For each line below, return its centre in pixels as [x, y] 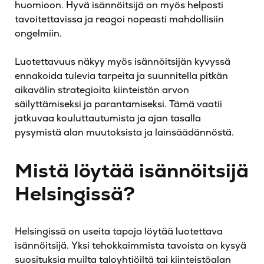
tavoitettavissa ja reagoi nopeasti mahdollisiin [119, 19]
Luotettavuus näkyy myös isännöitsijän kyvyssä [123, 61]
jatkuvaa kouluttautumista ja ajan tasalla [108, 118]
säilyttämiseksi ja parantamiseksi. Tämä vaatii [118, 104]
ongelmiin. [38, 33]
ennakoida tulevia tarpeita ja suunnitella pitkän [121, 75]
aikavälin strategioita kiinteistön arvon [102, 90]
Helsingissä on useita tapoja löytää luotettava [119, 232]
